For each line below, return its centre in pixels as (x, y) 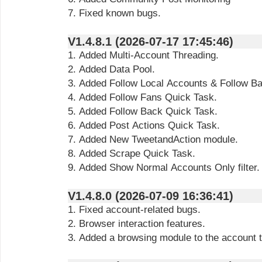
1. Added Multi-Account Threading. (143, 55)
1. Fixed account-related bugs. (134, 210)
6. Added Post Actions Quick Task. (144, 125)
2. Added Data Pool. (111, 69)
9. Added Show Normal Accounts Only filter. (164, 168)
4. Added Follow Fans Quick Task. (142, 97)
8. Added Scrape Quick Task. (132, 154)
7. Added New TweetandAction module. (153, 139)
